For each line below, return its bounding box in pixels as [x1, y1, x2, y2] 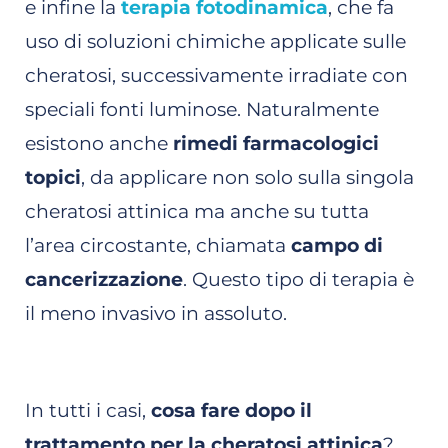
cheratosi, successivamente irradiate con [25, 64, 408, 88]
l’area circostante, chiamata [25, 234, 291, 258]
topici [25, 166, 81, 190]
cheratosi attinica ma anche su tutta [25, 200, 369, 224]
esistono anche [25, 132, 173, 156]
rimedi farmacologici [173, 132, 379, 156]
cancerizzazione [25, 268, 183, 292]
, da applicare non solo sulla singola [81, 166, 414, 190]
